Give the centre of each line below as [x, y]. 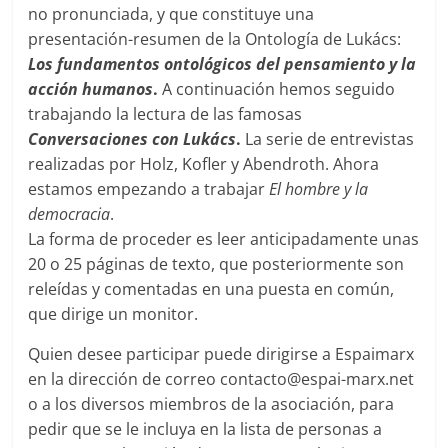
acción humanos [91, 88]
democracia [69, 213]
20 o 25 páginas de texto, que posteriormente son [216, 263]
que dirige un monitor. [113, 313]
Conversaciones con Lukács [132, 138]
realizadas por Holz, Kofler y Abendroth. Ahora [204, 163]
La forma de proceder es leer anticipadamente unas [224, 238]
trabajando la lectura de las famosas [165, 113]
